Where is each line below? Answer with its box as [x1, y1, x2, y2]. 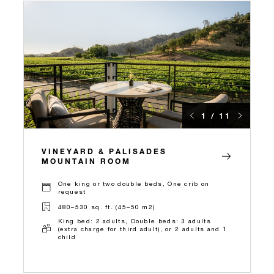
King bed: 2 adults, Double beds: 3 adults [57, 217, 211, 224]
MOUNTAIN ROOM [42, 155, 131, 166]
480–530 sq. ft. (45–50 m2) [57, 203, 155, 211]
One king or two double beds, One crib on [57, 179, 210, 187]
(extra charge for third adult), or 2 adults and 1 [57, 224, 228, 232]
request [57, 187, 86, 195]
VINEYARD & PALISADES [42, 146, 167, 156]
